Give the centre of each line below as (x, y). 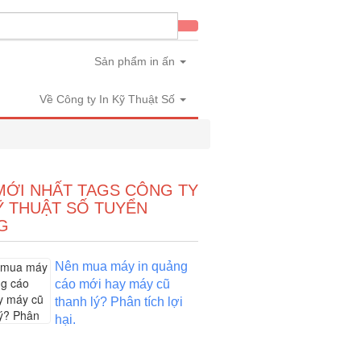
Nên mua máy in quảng (121, 266)
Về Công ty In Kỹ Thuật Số (109, 99)
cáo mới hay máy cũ (112, 284)
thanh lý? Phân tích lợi (118, 302)
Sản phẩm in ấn (136, 61)
